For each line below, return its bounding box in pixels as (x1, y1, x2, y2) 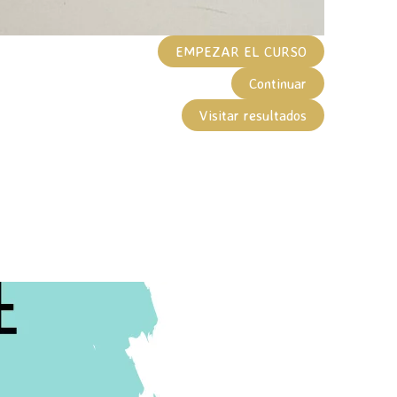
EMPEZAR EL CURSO (175, 42, 307, 60)
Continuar (248, 74, 307, 92)
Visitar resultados (198, 105, 307, 124)
